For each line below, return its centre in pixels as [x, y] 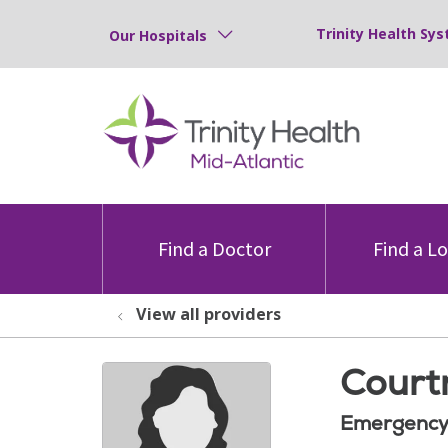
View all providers [208, 314]
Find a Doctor [214, 248]
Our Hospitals [158, 35]
